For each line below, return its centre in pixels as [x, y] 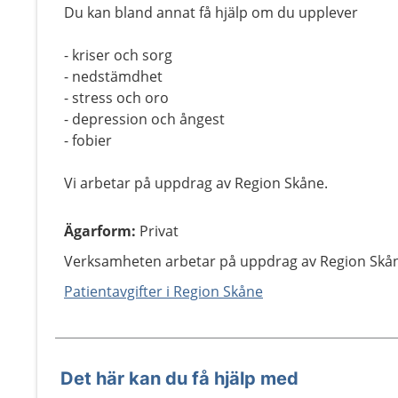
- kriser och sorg [118, 55]
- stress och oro [116, 98]
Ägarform [98, 231]
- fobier [88, 140]
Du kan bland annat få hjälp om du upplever [211, 12]
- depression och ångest [144, 119]
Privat [159, 231]
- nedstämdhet [113, 76]
